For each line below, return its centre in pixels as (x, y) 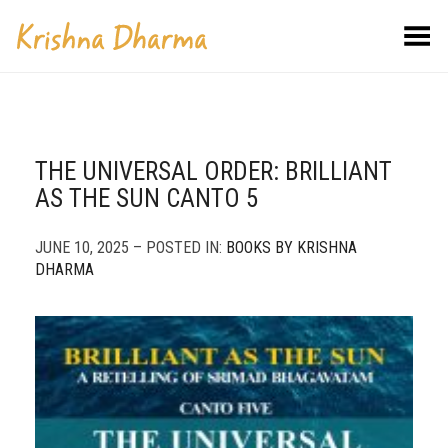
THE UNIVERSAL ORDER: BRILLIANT (213, 171)
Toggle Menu (387, 32)
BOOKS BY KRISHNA (291, 247)
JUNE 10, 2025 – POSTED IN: (130, 247)
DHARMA (64, 269)
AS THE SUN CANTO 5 (146, 198)
